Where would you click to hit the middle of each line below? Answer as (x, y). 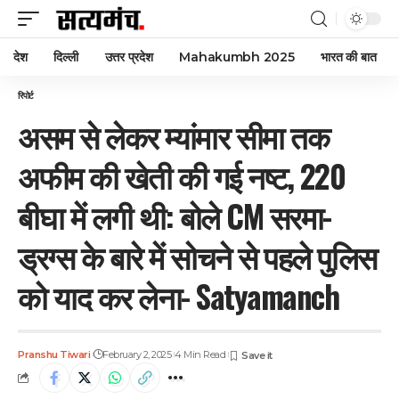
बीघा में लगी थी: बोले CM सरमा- (175, 216)
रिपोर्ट (26, 96)
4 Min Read (200, 354)
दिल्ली (66, 57)
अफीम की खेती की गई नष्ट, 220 (181, 175)
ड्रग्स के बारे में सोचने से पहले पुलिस (197, 256)
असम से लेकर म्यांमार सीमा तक (173, 135)
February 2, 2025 (137, 354)
